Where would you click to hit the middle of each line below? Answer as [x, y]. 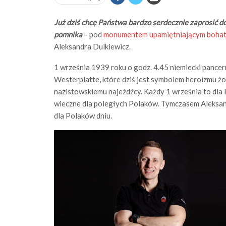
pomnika [68, 34]
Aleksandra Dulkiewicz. [92, 46]
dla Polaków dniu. [83, 116]
